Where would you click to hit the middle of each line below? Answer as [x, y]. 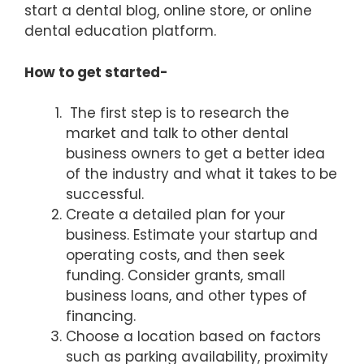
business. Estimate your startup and [192, 235]
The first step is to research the [178, 113]
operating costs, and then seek [175, 256]
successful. [109, 195]
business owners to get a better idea [195, 154]
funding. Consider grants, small [175, 276]
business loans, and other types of [186, 296]
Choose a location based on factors [193, 337]
